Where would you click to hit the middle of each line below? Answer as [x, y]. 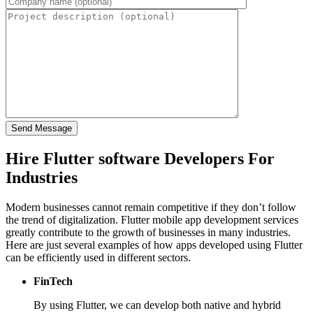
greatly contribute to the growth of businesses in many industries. [148, 232]
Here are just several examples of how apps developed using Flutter [154, 245]
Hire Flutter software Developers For [140, 158]
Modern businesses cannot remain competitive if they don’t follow [151, 207]
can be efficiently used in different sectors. [98, 257]
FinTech [53, 281]
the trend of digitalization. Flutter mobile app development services [152, 219]
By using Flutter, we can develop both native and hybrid [157, 305]
